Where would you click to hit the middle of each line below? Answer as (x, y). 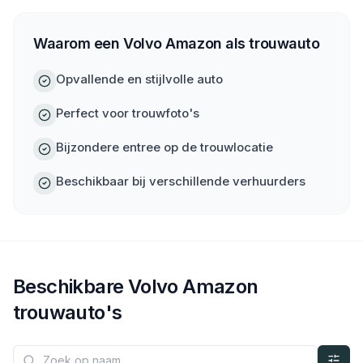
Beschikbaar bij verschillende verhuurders (181, 181)
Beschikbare (70, 286)
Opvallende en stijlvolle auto (139, 79)
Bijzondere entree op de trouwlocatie (164, 147)
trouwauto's (68, 312)
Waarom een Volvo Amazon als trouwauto (177, 43)
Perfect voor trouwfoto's (128, 113)
